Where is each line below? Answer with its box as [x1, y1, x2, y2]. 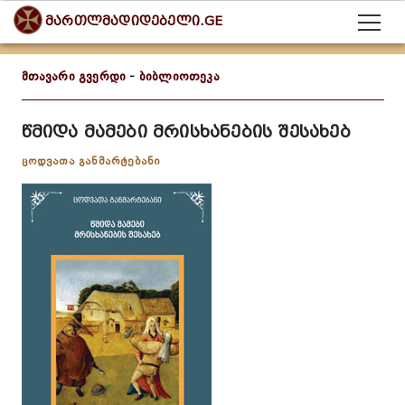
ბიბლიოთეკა [138, 69, 220, 84]
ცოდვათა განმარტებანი [21, 154, 161, 167]
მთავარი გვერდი [21, 69, 127, 84]
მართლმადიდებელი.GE [45, 14, 223, 30]
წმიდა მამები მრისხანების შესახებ [21, 122, 351, 142]
